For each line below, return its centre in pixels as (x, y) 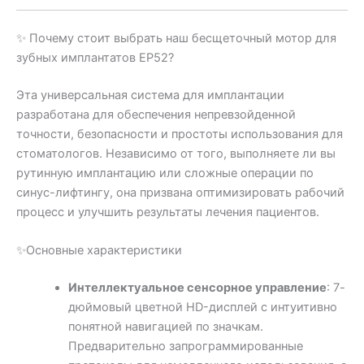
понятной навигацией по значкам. (165, 327)
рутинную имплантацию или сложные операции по (165, 173)
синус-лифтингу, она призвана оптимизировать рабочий (180, 193)
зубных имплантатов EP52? (95, 58)
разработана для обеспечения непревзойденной (156, 115)
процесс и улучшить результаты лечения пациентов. (168, 212)
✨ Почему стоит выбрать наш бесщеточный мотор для (176, 39)
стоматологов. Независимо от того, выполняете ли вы (176, 154)
